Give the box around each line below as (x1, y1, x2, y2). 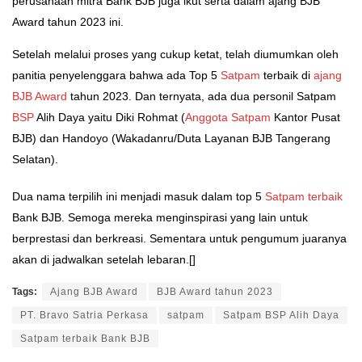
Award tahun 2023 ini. (12, 15, 124, 29)
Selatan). (12, 153, 58, 166)
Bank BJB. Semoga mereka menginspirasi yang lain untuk (12, 211, 308, 225)
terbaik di (260, 69, 314, 82)
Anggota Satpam (185, 111, 271, 124)
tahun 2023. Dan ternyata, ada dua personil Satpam (67, 90, 336, 103)
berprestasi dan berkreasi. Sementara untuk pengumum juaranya (12, 232, 347, 246)
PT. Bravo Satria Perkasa (20, 309, 149, 322)
